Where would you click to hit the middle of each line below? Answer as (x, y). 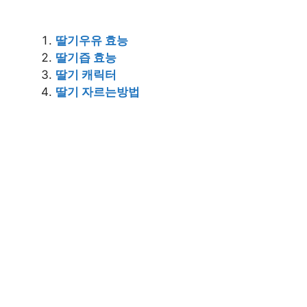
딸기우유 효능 (92, 40)
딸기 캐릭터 (86, 74)
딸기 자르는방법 (98, 91)
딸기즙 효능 (86, 57)
